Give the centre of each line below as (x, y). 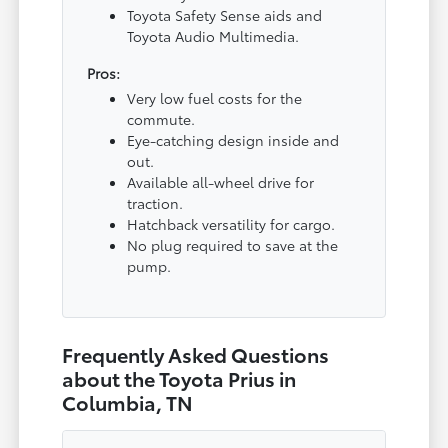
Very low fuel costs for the (215, 97)
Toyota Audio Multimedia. (213, 35)
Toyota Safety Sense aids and (225, 14)
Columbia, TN (128, 401)
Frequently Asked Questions (196, 353)
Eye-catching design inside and (233, 139)
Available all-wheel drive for (221, 181)
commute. (161, 118)
